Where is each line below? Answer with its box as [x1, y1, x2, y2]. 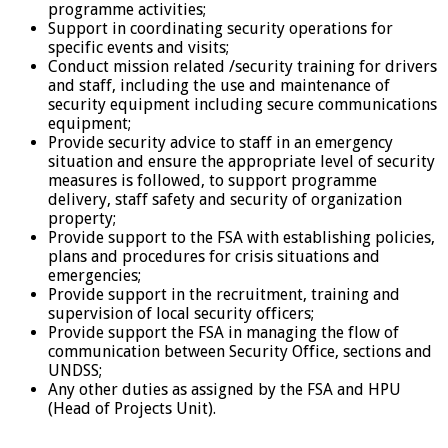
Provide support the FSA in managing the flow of [48, 322, 399, 342]
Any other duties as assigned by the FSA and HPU [48, 379, 401, 399]
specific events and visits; [48, 37, 229, 57]
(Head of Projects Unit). [48, 398, 216, 418]
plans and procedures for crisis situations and [48, 246, 380, 266]
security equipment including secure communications [48, 94, 437, 114]
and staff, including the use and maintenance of [48, 75, 390, 95]
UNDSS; [48, 360, 102, 380]
